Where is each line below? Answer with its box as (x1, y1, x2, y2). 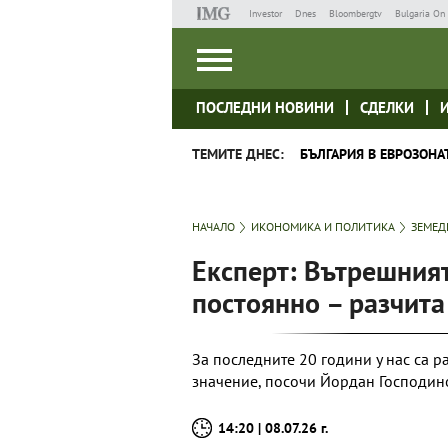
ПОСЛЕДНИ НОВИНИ (196, 98, 334, 117)
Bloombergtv (328, 7, 382, 20)
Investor (248, 7, 282, 20)
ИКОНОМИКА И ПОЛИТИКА (251, 219, 395, 234)
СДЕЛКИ (360, 98, 414, 117)
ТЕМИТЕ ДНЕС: (192, 145, 284, 163)
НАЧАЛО (192, 219, 235, 234)
